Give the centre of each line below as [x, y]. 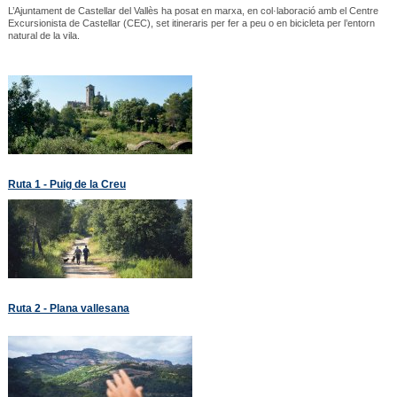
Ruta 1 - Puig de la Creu [66, 183]
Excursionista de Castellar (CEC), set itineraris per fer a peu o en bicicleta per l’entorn [191, 23]
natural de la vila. [43, 35]
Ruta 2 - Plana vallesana [68, 307]
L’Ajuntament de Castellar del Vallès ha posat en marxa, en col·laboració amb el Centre [193, 10]
